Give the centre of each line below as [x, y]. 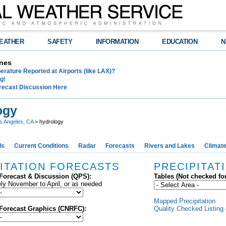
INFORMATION [117, 42]
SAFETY [60, 42]
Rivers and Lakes [169, 146]
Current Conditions [41, 146]
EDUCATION [180, 42]
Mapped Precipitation [185, 201]
